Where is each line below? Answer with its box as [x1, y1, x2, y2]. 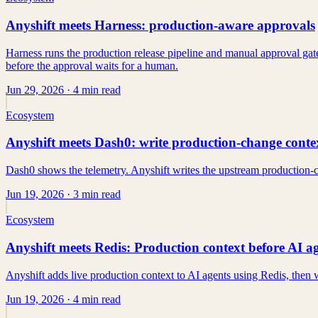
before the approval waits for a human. [6, 59, 178, 72]
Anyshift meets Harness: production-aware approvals [6, 18, 315, 33]
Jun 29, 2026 [6, 83, 64, 96]
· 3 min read [64, 188, 121, 201]
